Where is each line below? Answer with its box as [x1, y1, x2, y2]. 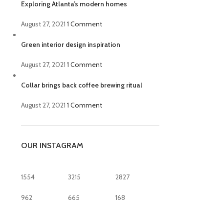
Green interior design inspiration [21, 40, 120, 49]
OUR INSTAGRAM [21, 141, 83, 150]
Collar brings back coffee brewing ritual [21, 81, 142, 89]
